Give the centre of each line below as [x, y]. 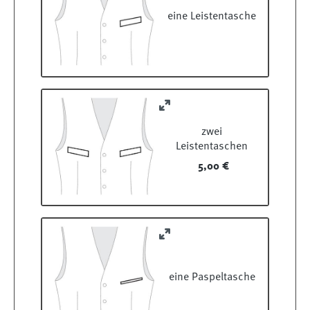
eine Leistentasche [212, 17]
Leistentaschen [212, 147]
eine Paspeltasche [212, 277]
